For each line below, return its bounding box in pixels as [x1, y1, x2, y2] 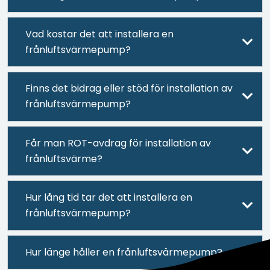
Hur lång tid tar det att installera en [25, 190, 193, 205]
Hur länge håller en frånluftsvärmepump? [25, 245, 223, 259]
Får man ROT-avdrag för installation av [25, 136, 212, 150]
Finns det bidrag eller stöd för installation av [25, 81, 233, 96]
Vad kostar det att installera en [25, 27, 174, 41]
